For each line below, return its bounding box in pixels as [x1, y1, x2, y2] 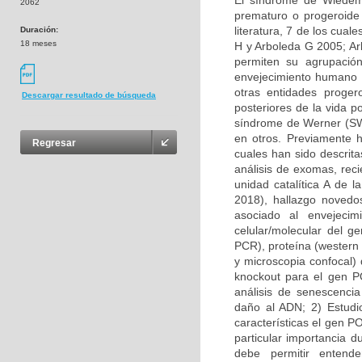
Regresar [32, 137, 76, 149]
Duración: [20, 25, 58, 34]
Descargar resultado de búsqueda [22, 90, 156, 100]
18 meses [20, 39, 57, 48]
